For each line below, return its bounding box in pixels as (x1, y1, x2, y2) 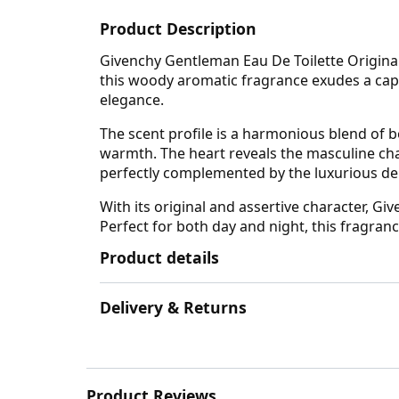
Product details (100, 246, 219, 268)
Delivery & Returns (100, 297, 247, 319)
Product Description (100, 17, 256, 39)
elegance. (100, 89, 164, 110)
